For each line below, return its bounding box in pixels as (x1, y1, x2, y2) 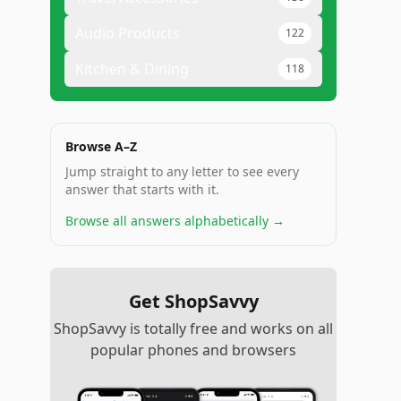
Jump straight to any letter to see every (65, 163, 299, 180)
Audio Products (75, 23, 180, 43)
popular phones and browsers (90, 340, 296, 360)
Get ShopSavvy (128, 289, 259, 313)
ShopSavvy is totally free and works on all (54, 319, 333, 338)
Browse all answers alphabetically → (65, 212, 285, 229)
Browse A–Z (65, 138, 137, 155)
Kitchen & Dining (75, 59, 189, 79)
